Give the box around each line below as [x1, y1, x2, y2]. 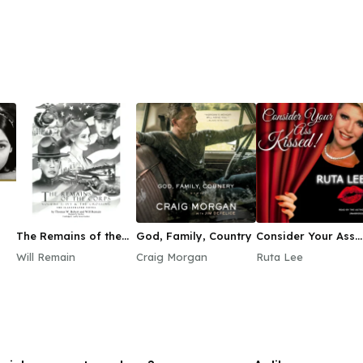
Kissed [256, 242, 292, 255]
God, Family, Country [136, 229, 252, 242]
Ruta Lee [256, 250, 303, 263]
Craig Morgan [136, 250, 207, 263]
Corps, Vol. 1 [16, 242, 83, 255]
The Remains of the [16, 229, 122, 242]
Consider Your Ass [256, 229, 355, 242]
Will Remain [16, 250, 75, 263]
